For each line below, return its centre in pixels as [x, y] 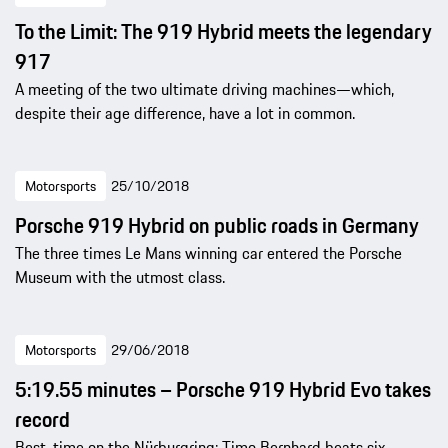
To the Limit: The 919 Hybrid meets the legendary [223, 31]
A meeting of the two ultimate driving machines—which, [204, 88]
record [42, 419]
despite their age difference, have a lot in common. [185, 112]
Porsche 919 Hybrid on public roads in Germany [217, 225]
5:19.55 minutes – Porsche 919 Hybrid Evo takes [223, 389]
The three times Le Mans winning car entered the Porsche [208, 252]
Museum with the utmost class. [120, 276]
